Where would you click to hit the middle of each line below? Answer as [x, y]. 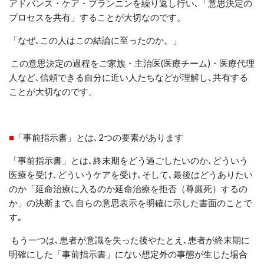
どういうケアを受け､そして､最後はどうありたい [155, 174]
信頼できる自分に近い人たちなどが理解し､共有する [144, 77]
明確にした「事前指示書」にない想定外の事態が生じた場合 [128, 254]
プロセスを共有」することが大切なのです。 [97, 17]
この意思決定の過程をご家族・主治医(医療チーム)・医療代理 [133, 63]
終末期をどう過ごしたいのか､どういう [171, 160]
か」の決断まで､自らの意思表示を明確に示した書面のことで [131, 202]
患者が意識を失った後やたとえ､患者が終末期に [155, 240]
